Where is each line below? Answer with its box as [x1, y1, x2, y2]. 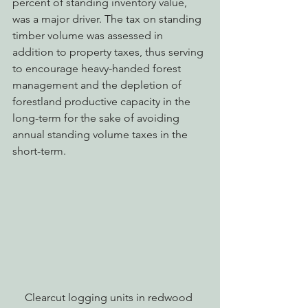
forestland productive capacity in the [12, 95, 193, 108]
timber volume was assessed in [12, 29, 166, 42]
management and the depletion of [12, 78, 184, 91]
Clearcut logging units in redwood [25, 291, 195, 305]
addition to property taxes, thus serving [12, 45, 206, 58]
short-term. [12, 144, 66, 157]
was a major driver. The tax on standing [12, 12, 204, 25]
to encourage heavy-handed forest [12, 62, 184, 75]
